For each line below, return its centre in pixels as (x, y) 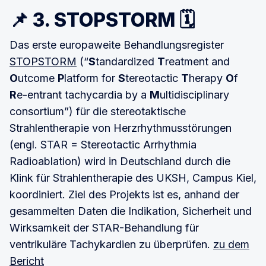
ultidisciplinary (194, 94)
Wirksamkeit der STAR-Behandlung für (104, 227)
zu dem (231, 244)
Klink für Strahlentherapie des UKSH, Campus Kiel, (133, 178)
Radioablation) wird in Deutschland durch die (120, 161)
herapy (207, 78)
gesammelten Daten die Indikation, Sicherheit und (131, 211)
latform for (91, 78)
